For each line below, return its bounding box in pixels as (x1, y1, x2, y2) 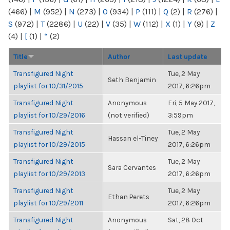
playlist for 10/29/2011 (13, 199, 83, 207)
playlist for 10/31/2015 (13, 82, 83, 90)
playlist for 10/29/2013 (13, 169, 85, 178)
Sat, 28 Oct (168, 216, 203, 224)
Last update (168, 52, 207, 61)
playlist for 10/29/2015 (13, 140, 85, 148)
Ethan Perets (108, 193, 149, 201)
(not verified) (108, 111, 149, 119)
